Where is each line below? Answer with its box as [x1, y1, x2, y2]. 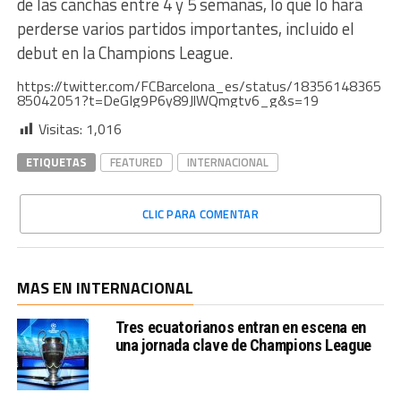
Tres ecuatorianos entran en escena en [115, 318, 366, 337]
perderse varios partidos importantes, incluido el [16, 16, 354, 41]
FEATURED [109, 153, 163, 171]
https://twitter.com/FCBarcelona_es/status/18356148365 [16, 75, 381, 97]
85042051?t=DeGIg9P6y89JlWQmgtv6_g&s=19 [16, 90, 319, 111]
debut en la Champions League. [16, 40, 233, 65]
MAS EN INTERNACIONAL [16, 276, 193, 300]
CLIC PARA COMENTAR [142, 205, 259, 223]
